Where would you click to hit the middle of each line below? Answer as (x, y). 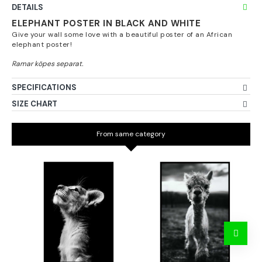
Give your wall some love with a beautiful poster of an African (122, 35)
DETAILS (27, 7)
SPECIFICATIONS (44, 87)
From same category (131, 134)
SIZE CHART (35, 104)
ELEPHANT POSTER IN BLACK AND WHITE (106, 23)
